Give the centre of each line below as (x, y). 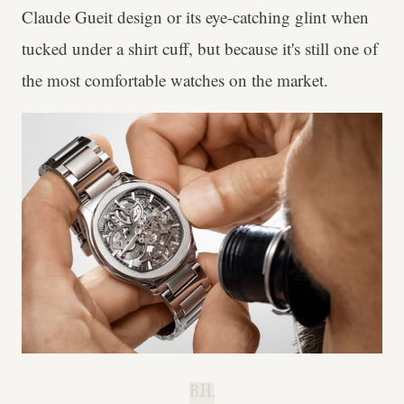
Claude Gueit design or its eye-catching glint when (195, 17)
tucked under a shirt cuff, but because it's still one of (200, 49)
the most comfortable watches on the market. (175, 80)
